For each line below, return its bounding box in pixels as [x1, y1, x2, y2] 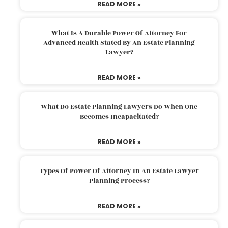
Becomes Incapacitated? [79, 111, 159, 122]
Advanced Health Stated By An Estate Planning [43, 37, 195, 48]
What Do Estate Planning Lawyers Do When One [41, 101, 197, 112]
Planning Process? [89, 175, 150, 186]
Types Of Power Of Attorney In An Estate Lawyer [39, 165, 199, 176]
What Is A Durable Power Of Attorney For [51, 27, 187, 38]
